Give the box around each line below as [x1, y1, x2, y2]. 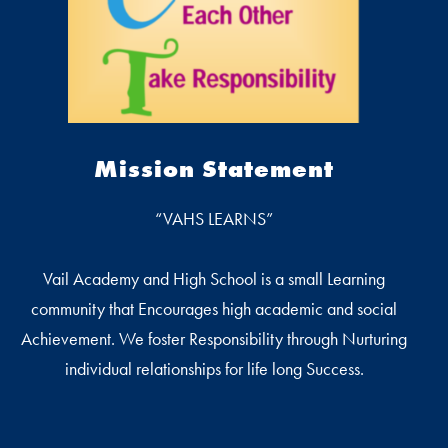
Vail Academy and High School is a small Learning [43, 266, 385, 290]
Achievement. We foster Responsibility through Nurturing [21, 326, 407, 350]
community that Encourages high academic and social [31, 296, 397, 320]
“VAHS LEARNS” [155, 206, 273, 230]
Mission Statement [94, 152, 334, 184]
